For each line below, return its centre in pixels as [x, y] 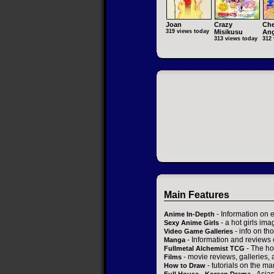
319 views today [187, 31]
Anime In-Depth [189, 214]
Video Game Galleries [198, 231]
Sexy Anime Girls [191, 223]
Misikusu [228, 32]
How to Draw [185, 266]
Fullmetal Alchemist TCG [204, 249]
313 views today [236, 39]
